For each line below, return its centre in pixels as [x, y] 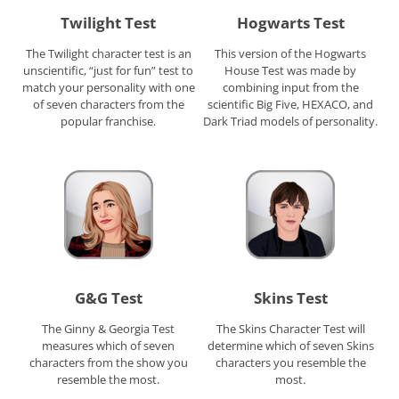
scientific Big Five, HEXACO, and [291, 105]
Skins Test [290, 297]
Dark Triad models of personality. [291, 122]
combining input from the [290, 88]
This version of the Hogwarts [291, 54]
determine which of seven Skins [290, 345]
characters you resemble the [290, 362]
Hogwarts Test [290, 23]
